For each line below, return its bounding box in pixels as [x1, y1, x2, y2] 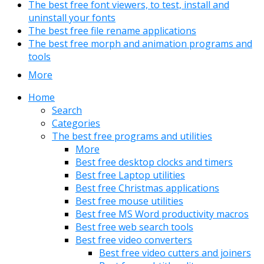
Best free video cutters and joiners [99, 246, 251, 260]
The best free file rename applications [28, 24, 196, 38]
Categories [52, 117, 100, 130]
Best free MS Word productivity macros [75, 207, 249, 221]
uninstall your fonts [28, 11, 115, 25]
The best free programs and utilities [52, 130, 212, 143]
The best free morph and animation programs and [28, 37, 252, 51]
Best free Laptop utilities [75, 169, 185, 182]
